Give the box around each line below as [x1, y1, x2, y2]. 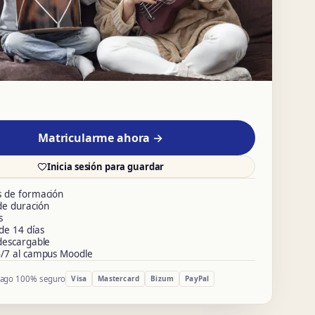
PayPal [185, 274, 210, 284]
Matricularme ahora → [38, 130, 163, 146]
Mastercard [98, 274, 140, 284]
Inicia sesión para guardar [46, 160, 165, 173]
